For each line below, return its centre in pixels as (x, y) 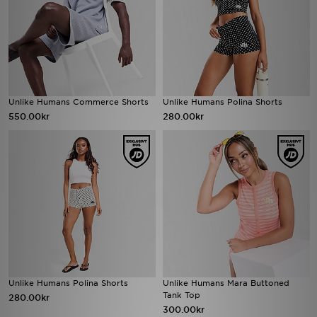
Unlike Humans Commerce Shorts (79, 102)
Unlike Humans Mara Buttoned (226, 283)
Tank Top (181, 295)
